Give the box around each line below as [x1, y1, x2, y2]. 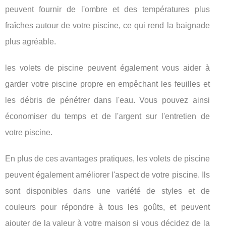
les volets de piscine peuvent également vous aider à [5, 64, 210, 72]
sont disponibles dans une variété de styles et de [5, 187, 210, 195]
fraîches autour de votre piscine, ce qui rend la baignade [5, 21, 210, 30]
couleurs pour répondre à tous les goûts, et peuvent [5, 203, 210, 211]
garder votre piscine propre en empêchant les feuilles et [5, 80, 210, 88]
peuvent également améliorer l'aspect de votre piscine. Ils [5, 171, 210, 179]
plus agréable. [5, 37, 56, 46]
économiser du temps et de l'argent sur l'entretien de [5, 112, 210, 121]
